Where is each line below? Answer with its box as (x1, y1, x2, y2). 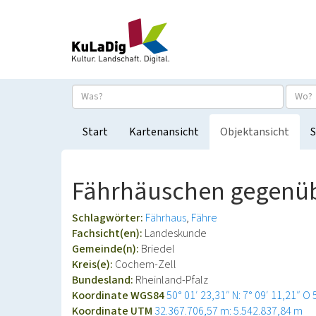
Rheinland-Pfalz (135, 272, 208, 288)
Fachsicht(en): (72, 226, 145, 241)
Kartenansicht (129, 124, 199, 140)
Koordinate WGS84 (72, 288, 166, 303)
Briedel (141, 241, 175, 257)
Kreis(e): (72, 257, 115, 272)
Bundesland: (72, 272, 135, 288)
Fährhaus (145, 210, 186, 226)
